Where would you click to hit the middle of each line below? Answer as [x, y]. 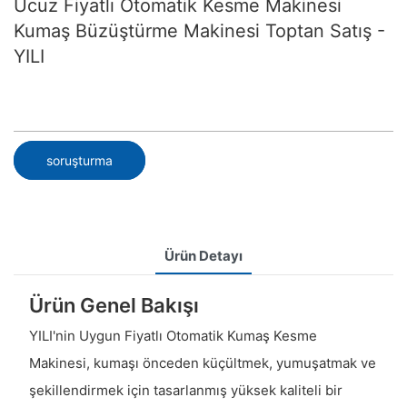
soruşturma [79, 160]
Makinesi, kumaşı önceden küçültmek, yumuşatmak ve [202, 363]
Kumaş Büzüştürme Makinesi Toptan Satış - [199, 31]
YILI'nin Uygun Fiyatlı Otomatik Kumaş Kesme [173, 336]
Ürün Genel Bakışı [114, 305]
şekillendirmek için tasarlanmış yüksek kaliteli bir [185, 391]
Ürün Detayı [203, 255]
